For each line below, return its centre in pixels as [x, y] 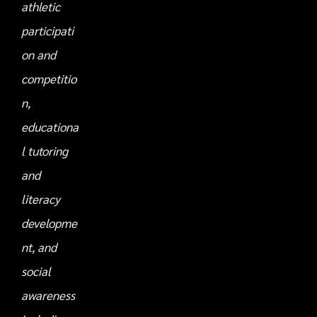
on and [39, 54]
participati [47, 30]
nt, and [39, 247]
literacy [41, 199]
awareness [48, 295]
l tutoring [45, 151]
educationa [50, 127]
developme [49, 223]
